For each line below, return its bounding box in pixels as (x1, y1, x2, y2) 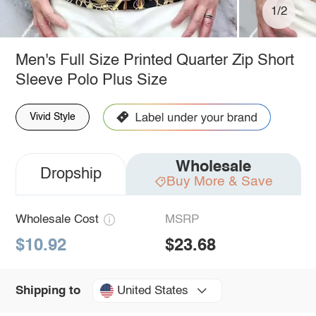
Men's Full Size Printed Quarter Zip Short (15, 52, 294, 68)
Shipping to (15, 284, 80, 297)
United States (116, 284, 188, 297)
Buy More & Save (166, 174, 273, 188)
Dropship (39, 166, 102, 182)
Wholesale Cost (15, 213, 99, 226)
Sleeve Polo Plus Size (15, 72, 167, 88)
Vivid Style (29, 111, 75, 122)
